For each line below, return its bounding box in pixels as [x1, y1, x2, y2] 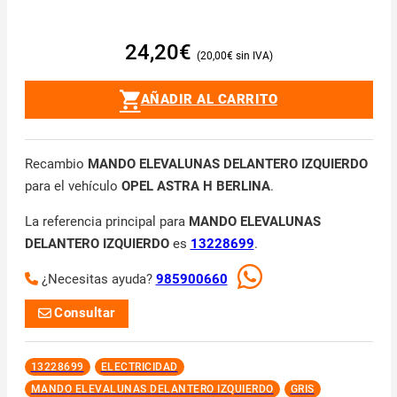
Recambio [24, 155, 88, 172]
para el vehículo [24, 177, 121, 194]
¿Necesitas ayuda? [41, 270, 156, 287]
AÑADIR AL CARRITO [140, 91, 277, 107]
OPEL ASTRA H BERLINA [121, 177, 270, 194]
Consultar [54, 305, 115, 321]
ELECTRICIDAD [100, 360, 178, 373]
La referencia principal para [24, 213, 189, 230]
